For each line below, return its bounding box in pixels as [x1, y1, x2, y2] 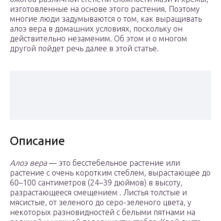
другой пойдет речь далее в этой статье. [10, 44, 159, 53]
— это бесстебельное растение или [49, 158, 180, 168]
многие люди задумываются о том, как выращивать [10, 14, 202, 24]
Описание [10, 134, 65, 148]
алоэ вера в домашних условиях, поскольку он [10, 24, 183, 34]
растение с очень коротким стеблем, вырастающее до [10, 168, 211, 178]
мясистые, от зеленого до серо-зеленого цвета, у [10, 198, 191, 207]
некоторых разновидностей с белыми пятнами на [10, 208, 195, 217]
